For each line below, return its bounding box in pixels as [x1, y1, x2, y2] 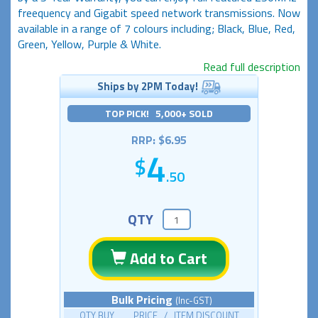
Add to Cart [126, 246, 207, 271]
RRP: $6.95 [131, 131, 187, 149]
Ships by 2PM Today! [97, 77, 198, 94]
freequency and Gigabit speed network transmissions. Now [18, 4, 300, 21]
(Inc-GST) [175, 293, 212, 308]
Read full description [203, 57, 300, 75]
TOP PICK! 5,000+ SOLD [105, 106, 213, 121]
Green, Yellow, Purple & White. [18, 35, 161, 53]
